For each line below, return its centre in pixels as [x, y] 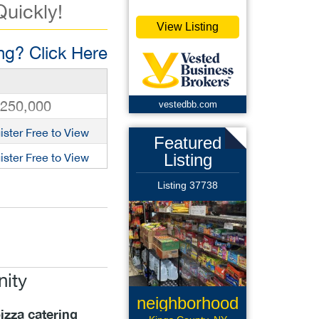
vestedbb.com [188, 104]
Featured [188, 143]
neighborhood [188, 303]
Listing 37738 [188, 185]
